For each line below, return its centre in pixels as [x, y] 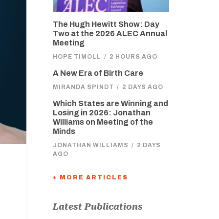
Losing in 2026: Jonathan [101, 113]
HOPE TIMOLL [77, 57]
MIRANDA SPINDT [83, 87]
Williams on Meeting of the [103, 122]
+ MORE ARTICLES [90, 177]
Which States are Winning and [110, 103]
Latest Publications [98, 207]
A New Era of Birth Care [98, 73]
